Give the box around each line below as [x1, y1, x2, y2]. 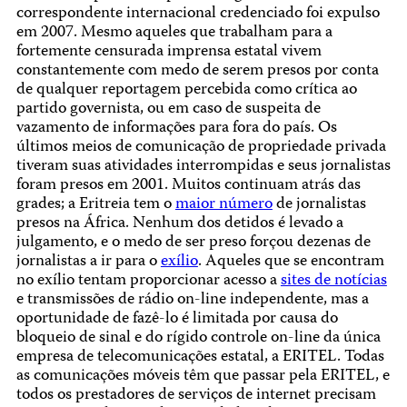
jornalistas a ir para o [15, 249, 161, 276]
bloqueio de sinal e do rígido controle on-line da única [15, 325, 381, 352]
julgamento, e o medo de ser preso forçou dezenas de [15, 230, 371, 257]
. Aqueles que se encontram [197, 249, 384, 276]
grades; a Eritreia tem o [15, 192, 175, 219]
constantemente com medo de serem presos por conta [15, 58, 379, 85]
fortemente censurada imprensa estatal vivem [15, 39, 322, 66]
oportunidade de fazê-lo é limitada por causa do [15, 306, 338, 333]
